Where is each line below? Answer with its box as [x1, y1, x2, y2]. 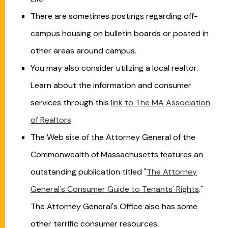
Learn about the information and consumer [31, 80, 191, 91]
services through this [31, 97, 111, 108]
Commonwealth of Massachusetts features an [31, 149, 203, 160]
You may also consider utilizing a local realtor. [31, 63, 198, 73]
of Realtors [31, 115, 71, 125]
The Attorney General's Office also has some [31, 201, 197, 212]
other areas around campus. [31, 45, 136, 56]
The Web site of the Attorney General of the [31, 132, 195, 142]
